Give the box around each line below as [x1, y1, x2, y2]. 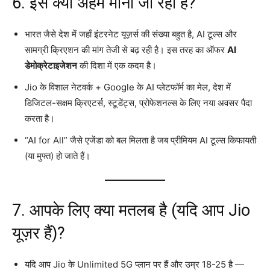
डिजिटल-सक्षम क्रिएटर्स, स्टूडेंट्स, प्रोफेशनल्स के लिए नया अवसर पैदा [25, 96, 252, 108]
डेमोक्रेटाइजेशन [25, 59, 77, 71]
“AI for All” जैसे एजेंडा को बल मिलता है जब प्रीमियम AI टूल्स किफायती [25, 134, 256, 146]
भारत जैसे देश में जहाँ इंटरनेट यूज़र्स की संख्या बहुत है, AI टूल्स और [25, 28, 237, 40]
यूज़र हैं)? [12, 223, 65, 243]
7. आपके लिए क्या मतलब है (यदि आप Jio [12, 200, 250, 220]
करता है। [25, 112, 55, 124]
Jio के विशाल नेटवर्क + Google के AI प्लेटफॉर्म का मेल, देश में [25, 81, 231, 93]
